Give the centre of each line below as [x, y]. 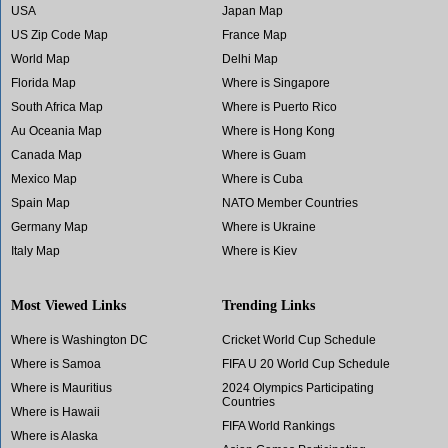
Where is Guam [263, 155]
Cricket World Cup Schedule [298, 340]
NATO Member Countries [289, 203]
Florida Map [43, 83]
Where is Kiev [259, 251]
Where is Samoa [56, 364]
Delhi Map [249, 59]
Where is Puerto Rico [279, 107]
